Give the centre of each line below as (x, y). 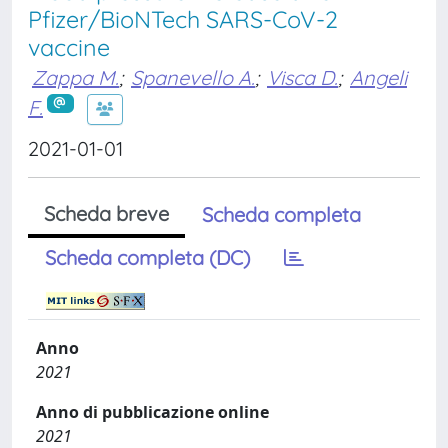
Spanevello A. (193, 77)
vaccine (69, 47)
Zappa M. (75, 77)
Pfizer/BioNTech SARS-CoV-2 (183, 19)
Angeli (378, 77)
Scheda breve (106, 213)
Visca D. (302, 77)
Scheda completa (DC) (147, 257)
